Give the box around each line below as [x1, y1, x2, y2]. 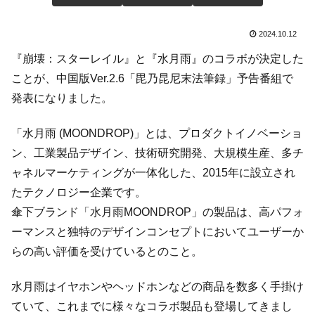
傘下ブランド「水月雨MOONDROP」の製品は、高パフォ [11, 205, 304, 218]
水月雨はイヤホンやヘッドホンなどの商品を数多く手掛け [11, 281, 304, 293]
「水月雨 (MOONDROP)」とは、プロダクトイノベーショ [11, 127, 302, 139]
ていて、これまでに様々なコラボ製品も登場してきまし [11, 300, 292, 313]
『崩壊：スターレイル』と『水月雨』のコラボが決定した [11, 52, 304, 65]
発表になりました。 [11, 91, 112, 104]
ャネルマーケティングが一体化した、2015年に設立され [11, 166, 295, 179]
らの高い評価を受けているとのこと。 [11, 245, 202, 257]
